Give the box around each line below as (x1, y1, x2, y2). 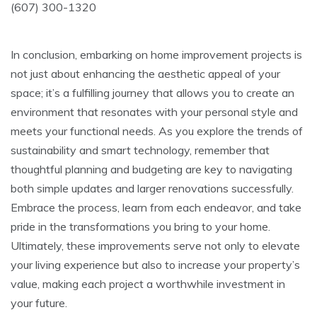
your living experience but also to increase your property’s (11, 257, 300, 272)
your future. (11, 295, 67, 310)
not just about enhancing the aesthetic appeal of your (11, 66, 280, 81)
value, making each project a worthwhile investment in (11, 276, 285, 291)
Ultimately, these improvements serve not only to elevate (11, 238, 300, 253)
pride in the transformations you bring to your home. (11, 219, 270, 234)
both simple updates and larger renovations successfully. (11, 180, 294, 195)
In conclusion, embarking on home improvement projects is (11, 47, 302, 62)
